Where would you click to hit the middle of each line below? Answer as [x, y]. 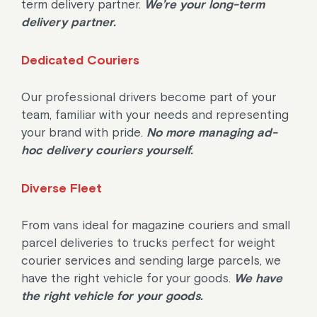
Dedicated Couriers [80, 60]
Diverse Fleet [62, 188]
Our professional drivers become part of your [149, 97]
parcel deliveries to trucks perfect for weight [148, 243]
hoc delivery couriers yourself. [107, 150]
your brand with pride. [84, 132]
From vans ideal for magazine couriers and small [156, 225]
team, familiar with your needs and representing [155, 115]
